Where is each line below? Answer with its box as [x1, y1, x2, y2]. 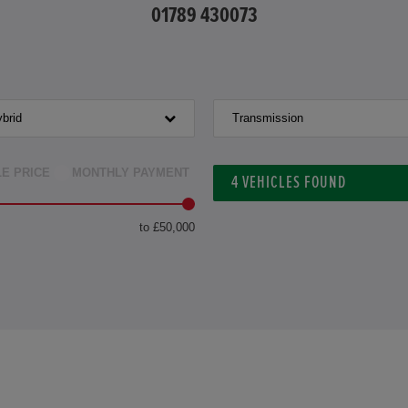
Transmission [232, 111, 303, 125]
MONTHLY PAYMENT [72, 166, 189, 179]
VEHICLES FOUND [239, 174, 346, 191]
